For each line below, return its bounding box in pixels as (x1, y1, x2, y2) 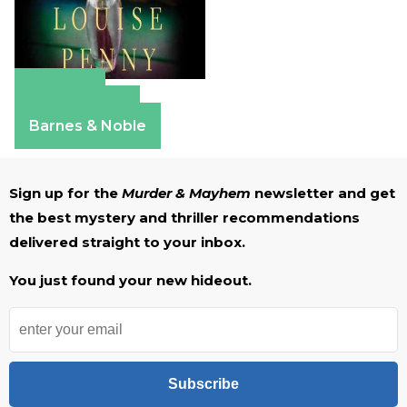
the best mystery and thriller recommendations (9, 208, 360, 226)
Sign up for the (9, 184, 122, 202)
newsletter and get (251, 184, 395, 202)
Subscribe (168, 375, 239, 392)
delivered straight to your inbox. (9, 233, 245, 251)
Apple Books (29, 99, 125, 117)
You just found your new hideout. (9, 271, 252, 289)
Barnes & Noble (29, 116, 146, 134)
